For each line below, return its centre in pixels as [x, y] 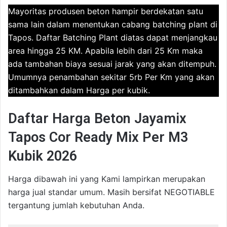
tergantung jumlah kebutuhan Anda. [76, 205]
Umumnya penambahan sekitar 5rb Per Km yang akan [111, 77]
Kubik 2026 [43, 156]
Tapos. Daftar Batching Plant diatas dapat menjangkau [113, 37]
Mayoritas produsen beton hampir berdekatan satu [106, 11]
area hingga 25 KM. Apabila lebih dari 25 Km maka [105, 50]
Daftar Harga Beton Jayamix [97, 118]
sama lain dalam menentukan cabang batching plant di [113, 24]
